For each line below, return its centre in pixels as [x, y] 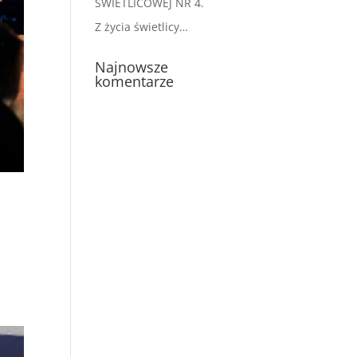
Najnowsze [132, 67]
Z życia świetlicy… [142, 27]
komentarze [135, 81]
